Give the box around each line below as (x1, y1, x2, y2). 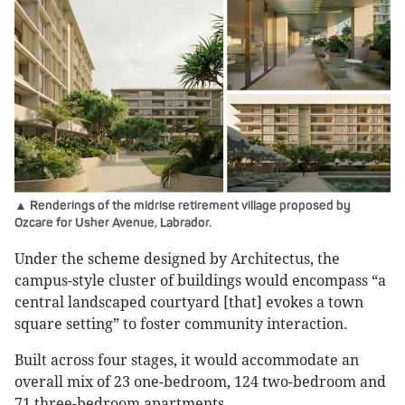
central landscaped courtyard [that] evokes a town (14, 294, 363, 312)
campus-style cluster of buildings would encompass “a (14, 272, 386, 290)
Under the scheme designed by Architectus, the (14, 250, 340, 268)
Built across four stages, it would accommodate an (14, 352, 359, 370)
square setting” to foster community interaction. (14, 316, 348, 334)
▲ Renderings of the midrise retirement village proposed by (14, 198, 351, 214)
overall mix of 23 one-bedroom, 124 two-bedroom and (14, 373, 386, 391)
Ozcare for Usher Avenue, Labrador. (14, 215, 212, 231)
